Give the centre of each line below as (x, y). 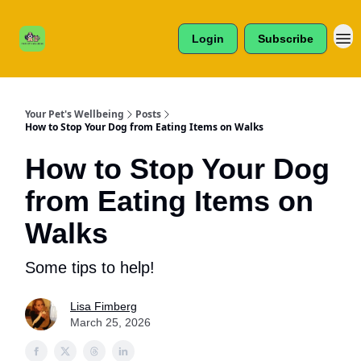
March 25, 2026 (110, 322)
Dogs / (83, 32)
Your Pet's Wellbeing (75, 114)
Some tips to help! (90, 268)
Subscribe (286, 39)
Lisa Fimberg (104, 306)
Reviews (83, 45)
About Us (151, 24)
